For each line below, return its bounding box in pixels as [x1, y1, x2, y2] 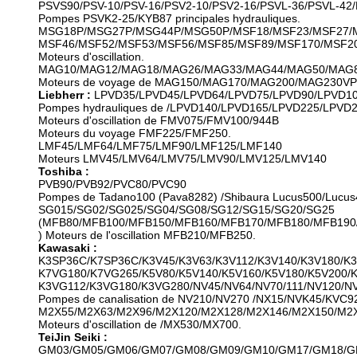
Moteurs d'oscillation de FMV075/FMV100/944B [38, 114, 279, 127]
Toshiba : [38, 165, 89, 178]
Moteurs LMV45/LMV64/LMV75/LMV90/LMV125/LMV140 [38, 152, 327, 165]
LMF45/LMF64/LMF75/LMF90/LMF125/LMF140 [38, 139, 282, 152]
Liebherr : [38, 88, 91, 101]
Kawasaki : [38, 241, 97, 254]
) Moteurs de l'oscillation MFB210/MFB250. [38, 229, 256, 241]
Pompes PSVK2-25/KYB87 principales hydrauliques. [38, 12, 300, 25]
